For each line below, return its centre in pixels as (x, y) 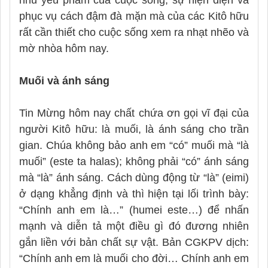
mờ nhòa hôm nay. (64, 48)
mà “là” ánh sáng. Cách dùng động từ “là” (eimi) (134, 177)
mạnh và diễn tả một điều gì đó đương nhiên (134, 226)
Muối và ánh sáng (64, 80)
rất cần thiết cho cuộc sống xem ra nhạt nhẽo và (134, 32)
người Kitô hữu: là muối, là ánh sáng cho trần (134, 129)
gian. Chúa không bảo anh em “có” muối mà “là (134, 145)
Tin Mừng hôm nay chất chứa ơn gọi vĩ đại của (134, 113)
